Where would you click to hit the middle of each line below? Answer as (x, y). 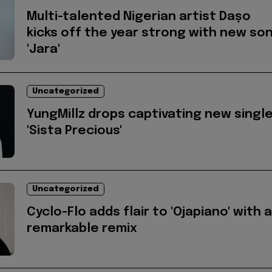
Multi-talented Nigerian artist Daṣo (139, 16)
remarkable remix (82, 228)
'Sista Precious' (74, 131)
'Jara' (43, 49)
